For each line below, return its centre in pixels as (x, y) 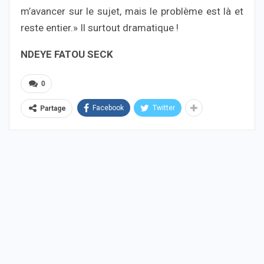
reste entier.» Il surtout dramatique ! (100, 28)
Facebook (108, 108)
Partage (53, 109)
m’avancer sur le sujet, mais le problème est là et (132, 11)
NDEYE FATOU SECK (67, 55)
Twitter (164, 108)
